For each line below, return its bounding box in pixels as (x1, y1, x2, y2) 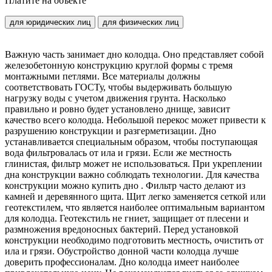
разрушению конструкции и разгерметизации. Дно (5, 126, 216, 137)
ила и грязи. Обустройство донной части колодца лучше (5, 246, 239, 257)
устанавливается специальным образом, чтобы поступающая (5, 137, 257, 148)
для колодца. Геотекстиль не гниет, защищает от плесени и (5, 213, 249, 224)
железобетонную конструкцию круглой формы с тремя (5, 60, 233, 71)
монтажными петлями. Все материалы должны (5, 71, 200, 82)
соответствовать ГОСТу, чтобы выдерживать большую (5, 82, 232, 93)
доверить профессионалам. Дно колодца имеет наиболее (5, 257, 239, 268)
